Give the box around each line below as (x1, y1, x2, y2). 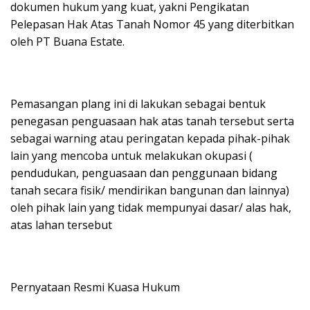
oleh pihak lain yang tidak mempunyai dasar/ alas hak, (10, 200, 291, 215)
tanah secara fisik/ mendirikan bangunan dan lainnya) (10, 183, 289, 198)
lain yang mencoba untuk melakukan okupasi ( (10, 148, 253, 163)
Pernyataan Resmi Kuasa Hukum (10, 280, 180, 295)
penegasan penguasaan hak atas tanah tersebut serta (10, 113, 294, 129)
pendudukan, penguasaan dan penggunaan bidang (10, 165, 277, 181)
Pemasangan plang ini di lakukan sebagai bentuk (10, 96, 266, 111)
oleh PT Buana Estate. (10, 34, 125, 49)
